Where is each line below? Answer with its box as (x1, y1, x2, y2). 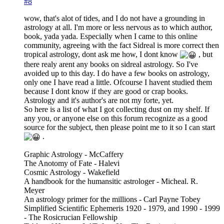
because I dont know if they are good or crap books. (24, 87, 188, 96)
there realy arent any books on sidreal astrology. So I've (24, 60, 198, 69)
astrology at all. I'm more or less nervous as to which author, (24, 23, 212, 32)
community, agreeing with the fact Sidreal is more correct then (24, 41, 219, 50)
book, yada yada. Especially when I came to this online (24, 32, 197, 41)
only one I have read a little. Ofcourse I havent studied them (24, 78, 212, 87)
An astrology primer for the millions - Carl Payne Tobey (24, 194, 200, 203)
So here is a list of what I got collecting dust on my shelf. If (24, 105, 209, 114)
